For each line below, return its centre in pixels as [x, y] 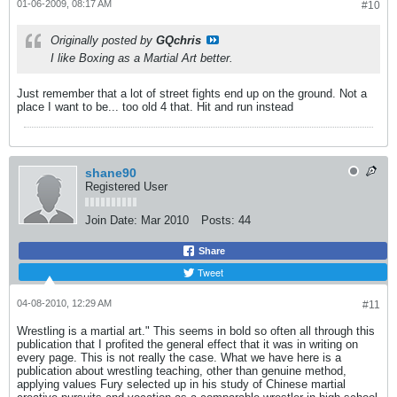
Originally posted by [103, 40]
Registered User [126, 187]
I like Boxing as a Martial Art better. [142, 58]
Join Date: [111, 220]
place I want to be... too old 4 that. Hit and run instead [155, 107]
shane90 [111, 173]
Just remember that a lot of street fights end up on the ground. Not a [192, 93]
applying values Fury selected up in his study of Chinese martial [181, 384]
